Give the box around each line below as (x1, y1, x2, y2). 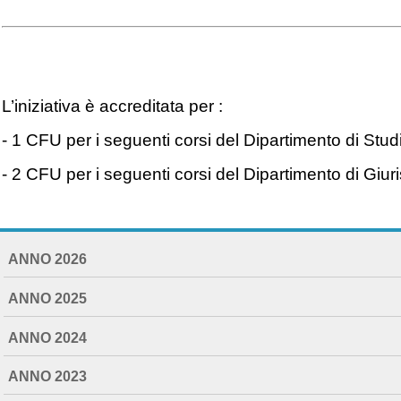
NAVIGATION (26, 238, 110, 254)
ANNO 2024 (7, 328, 87, 346)
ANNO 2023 (7, 368, 87, 385)
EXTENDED (26, 253, 100, 269)
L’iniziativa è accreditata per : (2, 97, 224, 116)
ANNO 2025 (7, 290, 87, 307)
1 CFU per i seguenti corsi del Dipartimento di (12, 131, 364, 150)
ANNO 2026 (7, 251, 87, 268)
